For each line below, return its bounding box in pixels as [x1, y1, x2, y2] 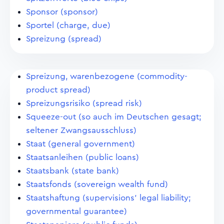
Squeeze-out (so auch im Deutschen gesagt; [26, 112, 201, 121]
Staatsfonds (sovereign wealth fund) [26, 180, 168, 188]
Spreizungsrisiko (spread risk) [26, 99, 142, 107]
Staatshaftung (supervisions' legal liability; [26, 193, 191, 202]
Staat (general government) [26, 139, 135, 148]
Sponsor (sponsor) [26, 7, 98, 16]
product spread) [26, 85, 90, 94]
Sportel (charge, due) [26, 21, 110, 29]
